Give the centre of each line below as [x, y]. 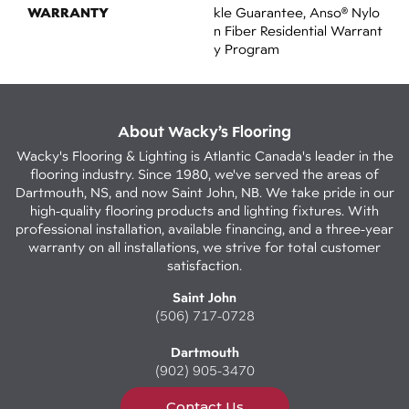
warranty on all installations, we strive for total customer [204, 247]
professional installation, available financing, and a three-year [204, 229]
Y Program [246, 49]
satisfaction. [204, 265]
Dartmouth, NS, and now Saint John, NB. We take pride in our [204, 192]
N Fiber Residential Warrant [298, 31]
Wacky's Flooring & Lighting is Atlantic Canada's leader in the [204, 156]
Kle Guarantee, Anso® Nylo [297, 12]
